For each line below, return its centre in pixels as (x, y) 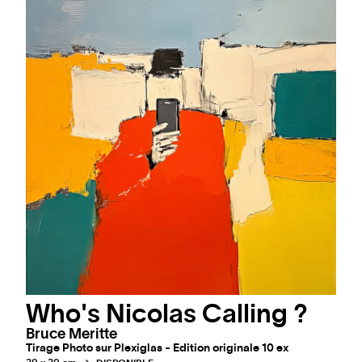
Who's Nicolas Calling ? (167, 315)
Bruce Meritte (72, 335)
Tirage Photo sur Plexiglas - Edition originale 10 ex (157, 349)
